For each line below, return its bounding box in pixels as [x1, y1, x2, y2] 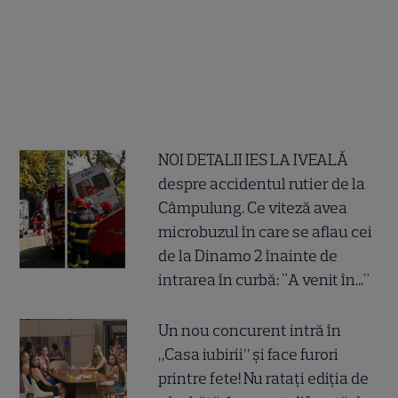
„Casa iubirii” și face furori [158, 345, 339, 365]
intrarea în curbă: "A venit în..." [158, 270, 370, 291]
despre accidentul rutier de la [158, 174, 366, 195]
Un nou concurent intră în [158, 321, 342, 341]
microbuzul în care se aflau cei [158, 222, 373, 243]
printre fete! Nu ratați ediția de [158, 369, 370, 389]
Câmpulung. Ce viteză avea [158, 198, 348, 219]
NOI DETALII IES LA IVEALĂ [158, 150, 349, 171]
